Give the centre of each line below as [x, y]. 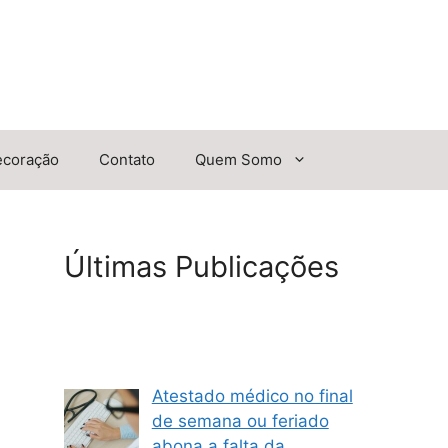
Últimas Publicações [201, 267]
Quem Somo [238, 160]
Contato [127, 160]
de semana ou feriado [240, 421]
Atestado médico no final [252, 396]
